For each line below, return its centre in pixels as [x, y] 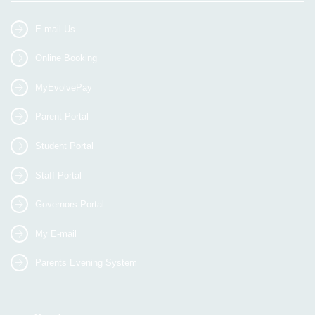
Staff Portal [58, 175]
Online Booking [66, 58]
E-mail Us [55, 29]
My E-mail [56, 233]
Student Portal [64, 146]
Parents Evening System [86, 262]
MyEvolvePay [64, 87]
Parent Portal [62, 117]
